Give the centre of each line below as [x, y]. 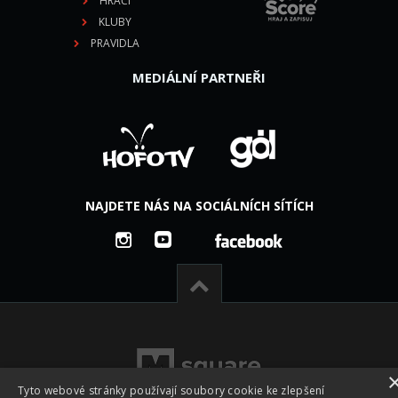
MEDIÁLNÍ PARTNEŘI [199, 78]
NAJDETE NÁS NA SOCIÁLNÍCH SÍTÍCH [199, 206]
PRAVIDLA [115, 44]
